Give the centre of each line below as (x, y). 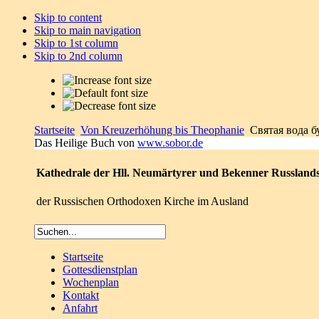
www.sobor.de (170, 143)
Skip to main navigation (88, 30)
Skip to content (68, 17)
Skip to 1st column (76, 43)
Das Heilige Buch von (86, 143)
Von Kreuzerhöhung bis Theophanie (162, 130)
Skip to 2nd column (78, 56)
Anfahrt (80, 308)
